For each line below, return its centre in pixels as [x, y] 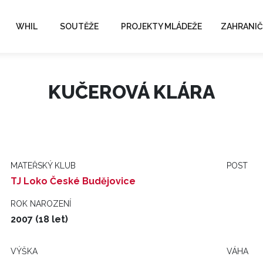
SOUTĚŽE [79, 26]
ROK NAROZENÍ [41, 204]
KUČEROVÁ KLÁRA [131, 92]
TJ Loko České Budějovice [73, 181]
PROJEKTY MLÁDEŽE [161, 26]
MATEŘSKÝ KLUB [43, 166]
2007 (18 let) [39, 219]
